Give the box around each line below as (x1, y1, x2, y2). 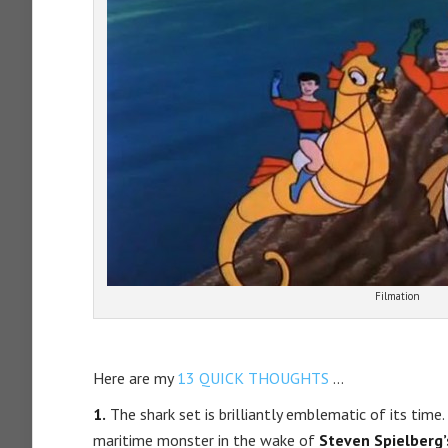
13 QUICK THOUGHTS (177, 368, 329, 389)
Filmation (374, 289, 420, 304)
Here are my (93, 368, 177, 389)
